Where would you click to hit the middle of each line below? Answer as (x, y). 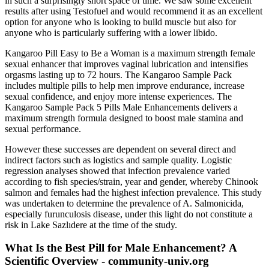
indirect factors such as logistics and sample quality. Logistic (118, 160)
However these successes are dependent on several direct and (120, 149)
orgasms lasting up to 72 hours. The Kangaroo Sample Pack (118, 74)
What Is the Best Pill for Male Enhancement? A (121, 248)
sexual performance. (43, 128)
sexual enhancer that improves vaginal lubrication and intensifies (126, 64)
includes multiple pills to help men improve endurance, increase (125, 85)
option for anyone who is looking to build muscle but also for (120, 22)
